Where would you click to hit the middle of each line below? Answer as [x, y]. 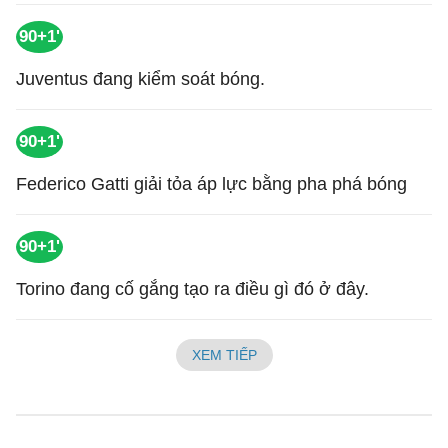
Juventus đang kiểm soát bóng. [140, 79]
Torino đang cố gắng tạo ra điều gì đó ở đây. [192, 289]
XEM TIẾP [224, 355]
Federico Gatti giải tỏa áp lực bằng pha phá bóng [211, 184]
